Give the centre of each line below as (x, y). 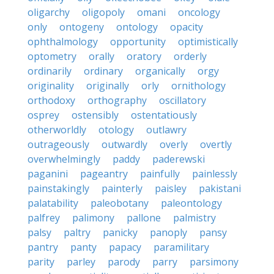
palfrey (44, 218)
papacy (125, 247)
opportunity (138, 42)
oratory (144, 56)
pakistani (220, 188)
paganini (48, 174)
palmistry (194, 218)
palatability (53, 203)
